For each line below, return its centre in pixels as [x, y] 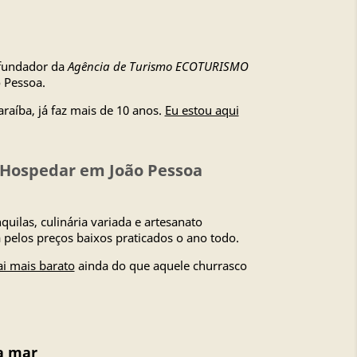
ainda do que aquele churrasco [161, 265]
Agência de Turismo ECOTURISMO [158, 66]
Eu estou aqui [202, 110]
